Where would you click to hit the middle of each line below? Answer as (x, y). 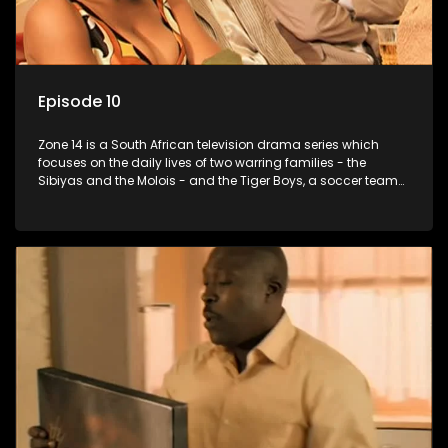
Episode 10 (79, 101)
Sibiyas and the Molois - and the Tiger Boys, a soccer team (218, 180)
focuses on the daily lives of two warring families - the (202, 162)
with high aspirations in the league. (145, 198)
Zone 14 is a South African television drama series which (208, 144)
